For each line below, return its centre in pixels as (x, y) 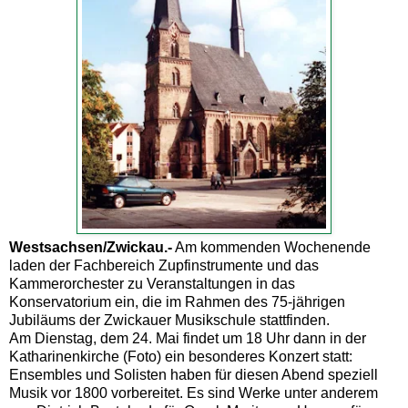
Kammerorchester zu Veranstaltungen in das (152, 283)
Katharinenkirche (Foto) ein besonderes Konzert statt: (181, 356)
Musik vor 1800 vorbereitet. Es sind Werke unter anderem (194, 393)
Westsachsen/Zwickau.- (91, 247)
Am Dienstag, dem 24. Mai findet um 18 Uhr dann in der (188, 338)
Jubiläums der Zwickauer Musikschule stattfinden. (169, 320)
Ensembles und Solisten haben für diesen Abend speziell (194, 374)
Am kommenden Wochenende (271, 247)
